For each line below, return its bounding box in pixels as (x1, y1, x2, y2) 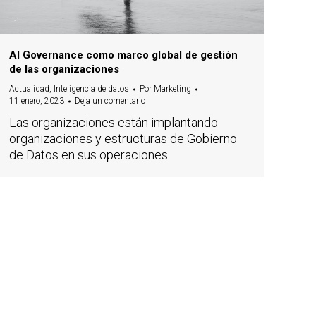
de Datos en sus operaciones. (9, 147, 170, 163)
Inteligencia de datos (54, 84, 129, 95)
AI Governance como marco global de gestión (9, 49, 238, 62)
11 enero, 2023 (9, 96, 64, 107)
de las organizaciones (9, 63, 119, 76)
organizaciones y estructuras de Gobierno (9, 131, 237, 147)
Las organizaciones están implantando (9, 115, 218, 130)
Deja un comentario (75, 96, 145, 107)
